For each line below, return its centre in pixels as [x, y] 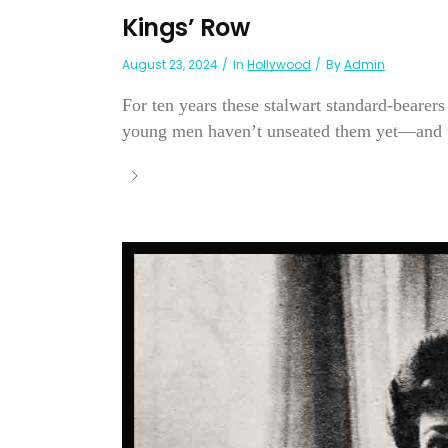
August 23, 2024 [170, 65]
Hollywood [279, 65]
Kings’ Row [185, 28]
